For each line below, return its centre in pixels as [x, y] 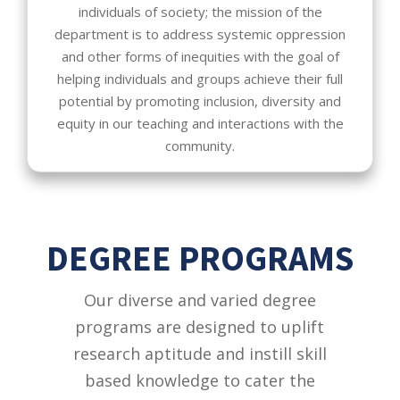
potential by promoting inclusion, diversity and [200, 100]
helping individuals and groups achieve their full [200, 78]
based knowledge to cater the [200, 380]
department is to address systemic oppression [200, 33]
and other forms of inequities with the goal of [200, 56]
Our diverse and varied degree [200, 300]
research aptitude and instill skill [200, 353]
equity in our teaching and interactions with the [200, 123]
